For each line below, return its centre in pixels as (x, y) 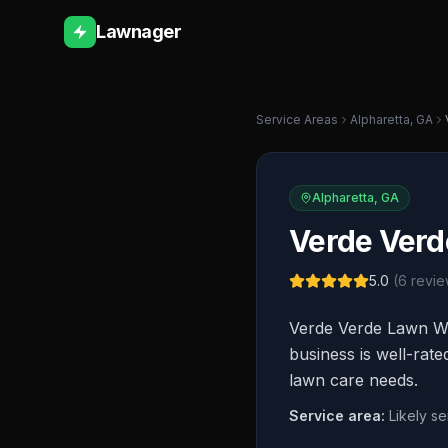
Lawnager (139, 31)
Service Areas (297, 119)
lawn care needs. (353, 380)
